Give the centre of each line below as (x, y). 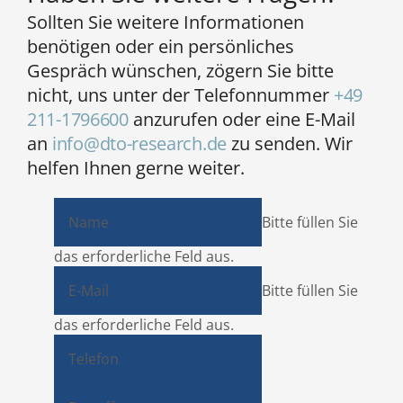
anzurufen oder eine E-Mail (242, 120)
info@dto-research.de (139, 144)
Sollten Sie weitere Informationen (166, 22)
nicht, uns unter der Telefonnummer (180, 95)
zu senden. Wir (290, 144)
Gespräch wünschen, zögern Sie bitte (180, 71)
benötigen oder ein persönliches (161, 47)
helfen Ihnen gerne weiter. (136, 168)
